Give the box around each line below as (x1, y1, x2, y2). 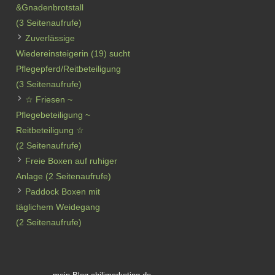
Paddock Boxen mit (25, 187, 100, 196)
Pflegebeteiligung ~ (16, 110, 90, 120)
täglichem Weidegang (16, 202, 100, 212)
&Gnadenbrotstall (16, 2, 83, 12)
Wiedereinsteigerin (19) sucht (16, 48, 130, 58)
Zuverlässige (25, 33, 75, 43)
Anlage (16, 171, 43, 181)
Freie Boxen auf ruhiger (25, 156, 117, 166)
